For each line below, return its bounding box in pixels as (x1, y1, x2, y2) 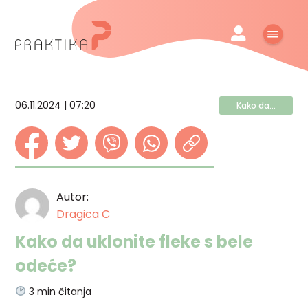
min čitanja (37, 284, 92, 298)
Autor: (56, 188, 89, 205)
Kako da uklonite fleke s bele (15, 230, 254, 253)
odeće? (15, 254, 77, 277)
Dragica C (56, 206, 111, 222)
